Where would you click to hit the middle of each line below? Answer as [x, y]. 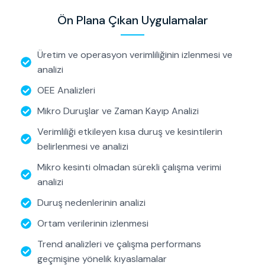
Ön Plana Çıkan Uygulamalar [132, 20]
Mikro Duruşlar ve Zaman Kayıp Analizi [118, 111]
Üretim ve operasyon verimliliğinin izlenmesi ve [135, 55]
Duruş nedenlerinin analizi [91, 203]
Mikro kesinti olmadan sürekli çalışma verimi [129, 167]
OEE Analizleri [66, 91]
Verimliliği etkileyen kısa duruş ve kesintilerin [130, 132]
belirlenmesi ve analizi [83, 147]
